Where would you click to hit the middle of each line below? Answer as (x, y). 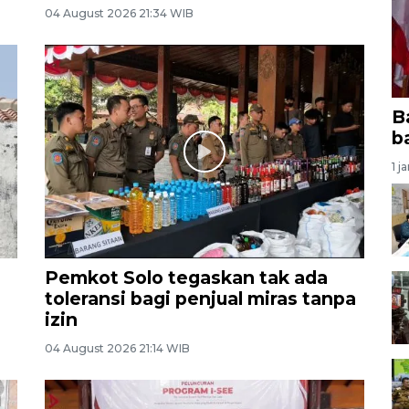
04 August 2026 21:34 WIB (119, 14)
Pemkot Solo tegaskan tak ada (186, 277)
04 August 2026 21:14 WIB (117, 348)
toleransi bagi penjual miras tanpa (200, 298)
